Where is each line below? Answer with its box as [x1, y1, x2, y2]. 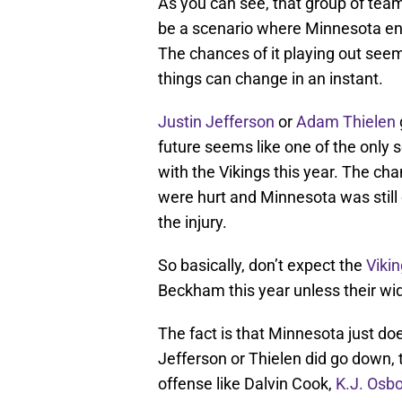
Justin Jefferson [158, 112, 275, 132]
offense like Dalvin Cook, [158, 374, 336, 394]
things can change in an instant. [158, 69, 383, 89]
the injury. [158, 213, 227, 232]
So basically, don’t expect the [158, 256, 366, 275]
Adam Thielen [296, 112, 396, 132]
